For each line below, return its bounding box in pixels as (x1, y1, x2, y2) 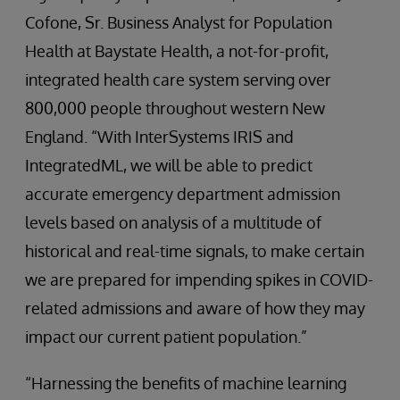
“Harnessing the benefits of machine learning (25, 373, 346, 393)
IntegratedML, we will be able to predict (25, 155, 312, 175)
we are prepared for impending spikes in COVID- (25, 270, 373, 289)
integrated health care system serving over (25, 70, 331, 89)
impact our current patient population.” (25, 327, 307, 346)
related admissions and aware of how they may (25, 298, 365, 318)
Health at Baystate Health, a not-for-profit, (25, 41, 329, 61)
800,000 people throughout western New (25, 98, 325, 118)
